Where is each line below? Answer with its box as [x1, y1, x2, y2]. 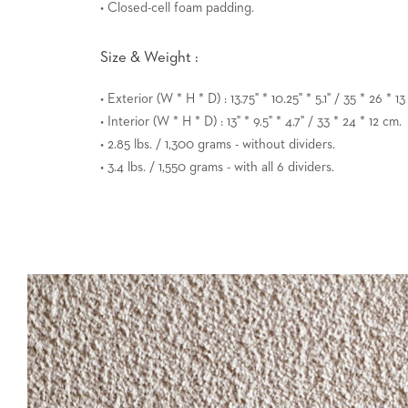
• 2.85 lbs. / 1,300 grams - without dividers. [100, 137, 335, 151]
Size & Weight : [100, 49, 199, 66]
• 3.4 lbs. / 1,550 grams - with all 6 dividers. [100, 159, 334, 174]
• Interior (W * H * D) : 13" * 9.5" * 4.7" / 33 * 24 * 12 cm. [100, 114, 402, 128]
